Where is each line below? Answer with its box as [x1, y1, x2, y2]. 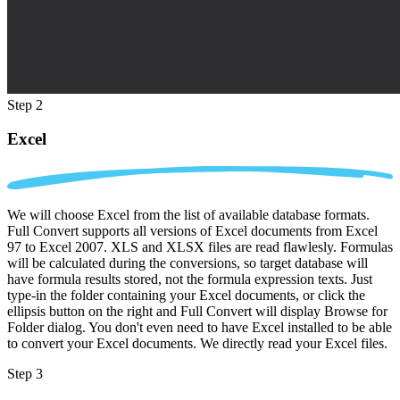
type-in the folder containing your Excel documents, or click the [7, 287, 365, 304]
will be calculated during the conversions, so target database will [7, 255, 368, 271]
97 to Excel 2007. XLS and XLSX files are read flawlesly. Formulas [7, 239, 393, 255]
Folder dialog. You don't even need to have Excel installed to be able [7, 320, 392, 336]
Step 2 [7, 96, 43, 112]
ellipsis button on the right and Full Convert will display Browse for [7, 304, 387, 320]
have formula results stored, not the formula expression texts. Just [7, 271, 372, 287]
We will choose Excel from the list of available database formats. [7, 207, 370, 223]
